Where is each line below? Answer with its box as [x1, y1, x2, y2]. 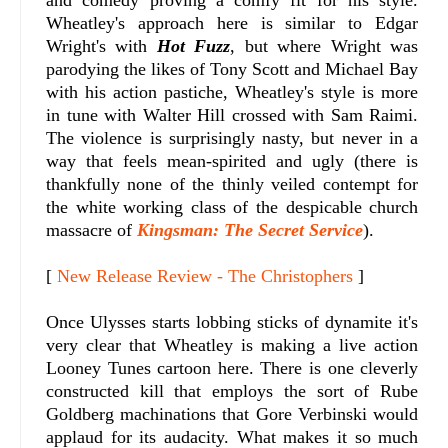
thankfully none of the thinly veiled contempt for [46, 173, 419, 194]
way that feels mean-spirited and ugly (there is [46, 150, 419, 171]
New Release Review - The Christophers [57, 265, 353, 286]
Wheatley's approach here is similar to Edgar [46, 12, 419, 33]
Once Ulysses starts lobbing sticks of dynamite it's [46, 311, 419, 332]
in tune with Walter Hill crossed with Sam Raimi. [46, 104, 419, 125]
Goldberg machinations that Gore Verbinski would [46, 403, 419, 424]
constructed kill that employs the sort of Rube [46, 380, 419, 401]
